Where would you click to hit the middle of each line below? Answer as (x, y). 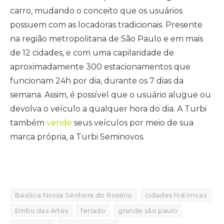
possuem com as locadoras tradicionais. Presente (106, 25)
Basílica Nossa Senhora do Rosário (74, 195)
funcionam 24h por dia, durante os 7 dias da (97, 81)
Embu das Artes (42, 210)
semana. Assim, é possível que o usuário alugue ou (110, 95)
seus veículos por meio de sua (133, 123)
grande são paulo (148, 210)
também (28, 123)
